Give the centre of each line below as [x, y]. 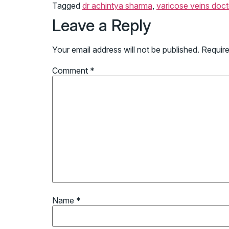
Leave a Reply [102, 26]
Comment [71, 70]
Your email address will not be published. [126, 50]
